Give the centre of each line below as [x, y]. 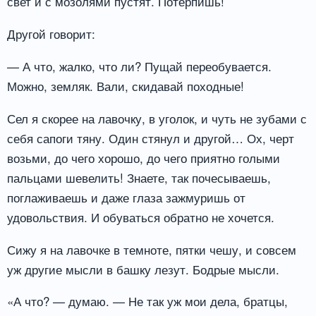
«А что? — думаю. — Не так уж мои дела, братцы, [147, 301]
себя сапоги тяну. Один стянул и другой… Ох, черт [151, 138]
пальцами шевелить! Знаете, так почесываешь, [139, 177]
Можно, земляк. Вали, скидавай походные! [126, 85]
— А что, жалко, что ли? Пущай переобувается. [139, 66]
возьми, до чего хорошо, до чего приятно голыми [144, 157]
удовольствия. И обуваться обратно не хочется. [141, 217]
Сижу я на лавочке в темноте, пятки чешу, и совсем [152, 249]
